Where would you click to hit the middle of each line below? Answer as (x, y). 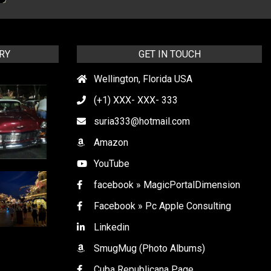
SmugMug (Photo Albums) (149, 248)
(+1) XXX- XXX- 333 (136, 100)
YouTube (112, 163)
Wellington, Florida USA (143, 79)
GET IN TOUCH (169, 54)
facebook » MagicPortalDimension (167, 184)
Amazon (111, 142)
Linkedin (112, 227)
